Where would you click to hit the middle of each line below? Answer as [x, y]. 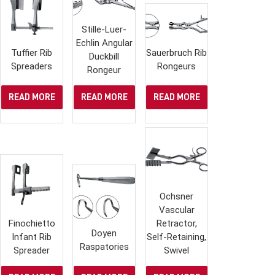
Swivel [177, 251]
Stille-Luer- [104, 30]
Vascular [176, 210]
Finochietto [32, 224]
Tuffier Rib [32, 53]
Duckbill [104, 57]
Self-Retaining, [177, 237]
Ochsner [177, 197]
